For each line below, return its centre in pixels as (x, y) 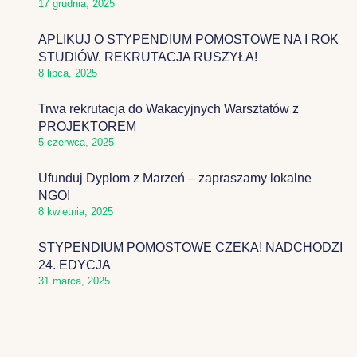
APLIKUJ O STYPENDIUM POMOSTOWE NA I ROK (188, 39)
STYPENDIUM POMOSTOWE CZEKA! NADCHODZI (190, 247)
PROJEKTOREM (87, 126)
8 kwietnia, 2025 (76, 212)
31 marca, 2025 (74, 281)
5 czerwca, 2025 (76, 142)
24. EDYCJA (75, 265)
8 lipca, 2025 (68, 73)
